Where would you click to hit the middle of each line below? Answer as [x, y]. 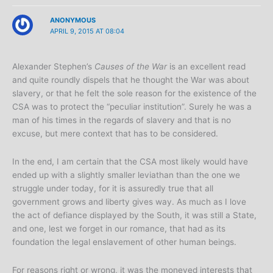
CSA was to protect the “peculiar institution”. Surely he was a [132, 107]
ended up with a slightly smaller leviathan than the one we [126, 175]
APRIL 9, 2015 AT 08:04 [87, 31]
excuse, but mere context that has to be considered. [115, 134]
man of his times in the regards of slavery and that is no [122, 120]
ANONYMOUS [73, 20]
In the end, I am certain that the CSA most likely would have [130, 162]
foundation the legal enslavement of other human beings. [124, 242]
